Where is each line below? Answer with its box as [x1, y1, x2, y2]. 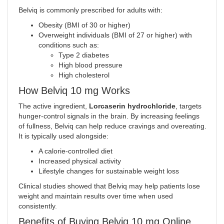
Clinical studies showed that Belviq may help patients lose [18, 182, 200, 190]
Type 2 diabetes [58, 51, 109, 59]
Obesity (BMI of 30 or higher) [38, 21, 130, 29]
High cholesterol [58, 71, 109, 79]
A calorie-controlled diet [38, 147, 112, 155]
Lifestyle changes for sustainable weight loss [38, 167, 179, 175]
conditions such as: [38, 41, 99, 49]
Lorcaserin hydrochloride [88, 102, 175, 110]
